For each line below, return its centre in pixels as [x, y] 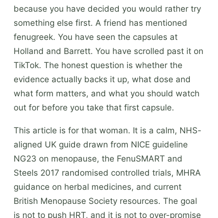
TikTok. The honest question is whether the [98, 65]
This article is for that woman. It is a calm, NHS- [108, 130]
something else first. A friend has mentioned [100, 23]
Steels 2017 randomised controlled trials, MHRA [107, 173]
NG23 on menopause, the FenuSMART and [98, 158]
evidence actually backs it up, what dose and [102, 79]
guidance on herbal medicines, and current [98, 187]
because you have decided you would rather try [107, 9]
